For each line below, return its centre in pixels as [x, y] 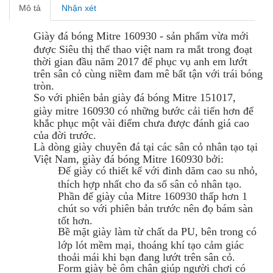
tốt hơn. [75, 220]
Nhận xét [79, 8]
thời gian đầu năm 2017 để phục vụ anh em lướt [140, 61]
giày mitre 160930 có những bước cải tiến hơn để [144, 110]
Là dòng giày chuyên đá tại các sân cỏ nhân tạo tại [146, 147]
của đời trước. [65, 134]
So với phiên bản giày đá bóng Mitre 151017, [135, 97]
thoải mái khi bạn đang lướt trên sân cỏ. [147, 256]
